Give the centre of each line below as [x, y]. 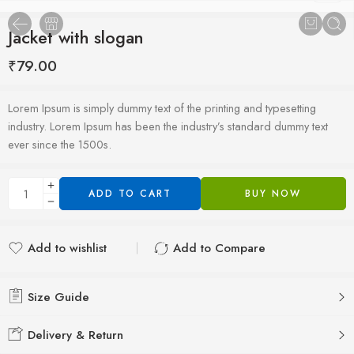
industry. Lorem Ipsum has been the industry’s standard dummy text [168, 126]
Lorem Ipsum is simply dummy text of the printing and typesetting [162, 108]
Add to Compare [219, 248]
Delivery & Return [73, 335]
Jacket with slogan [76, 38]
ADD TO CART [130, 194]
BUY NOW [273, 194]
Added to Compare [227, 267]
